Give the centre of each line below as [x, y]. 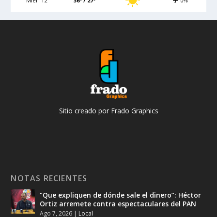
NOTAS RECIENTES [49, 178]
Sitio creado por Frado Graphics [108, 111]
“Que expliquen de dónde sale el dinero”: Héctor [121, 195]
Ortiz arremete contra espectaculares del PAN [118, 204]
